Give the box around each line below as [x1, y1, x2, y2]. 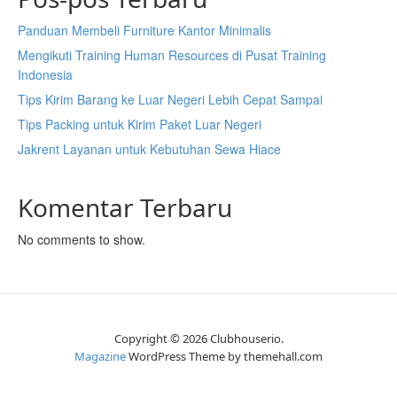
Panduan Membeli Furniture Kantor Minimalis [18, 21, 271, 39]
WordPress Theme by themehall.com [126, 348, 323, 364]
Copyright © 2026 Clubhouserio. [113, 331, 284, 346]
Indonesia [18, 66, 73, 83]
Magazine [74, 348, 126, 364]
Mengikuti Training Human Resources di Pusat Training [18, 46, 326, 64]
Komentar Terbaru [18, 191, 232, 224]
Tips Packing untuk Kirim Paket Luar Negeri [18, 115, 261, 133]
